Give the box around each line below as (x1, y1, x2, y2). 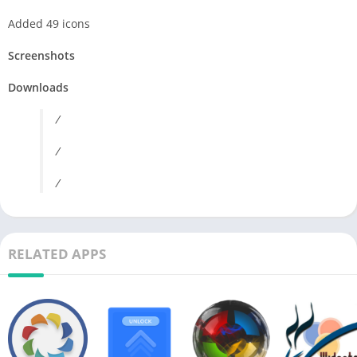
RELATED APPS (8, 244, 106, 263)
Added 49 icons (8, 15, 90, 31)
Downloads (8, 79, 69, 95)
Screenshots (8, 47, 75, 63)
